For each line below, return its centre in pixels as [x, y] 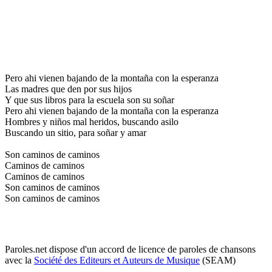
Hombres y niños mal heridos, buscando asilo [92, 121]
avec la [19, 260]
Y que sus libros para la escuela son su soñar [90, 100]
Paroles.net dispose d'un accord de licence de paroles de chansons [130, 249]
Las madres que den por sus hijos [68, 89]
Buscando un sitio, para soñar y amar [76, 132]
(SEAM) [218, 260]
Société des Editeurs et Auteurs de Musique [117, 260]
